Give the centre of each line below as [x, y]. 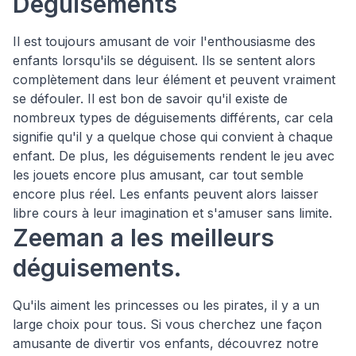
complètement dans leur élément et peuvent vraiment [174, 79]
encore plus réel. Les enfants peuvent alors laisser [166, 194]
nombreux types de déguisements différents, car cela [173, 118]
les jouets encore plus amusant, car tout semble [158, 175]
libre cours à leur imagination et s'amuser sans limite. [172, 213]
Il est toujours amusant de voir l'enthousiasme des [164, 41]
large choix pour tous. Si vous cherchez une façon [167, 324]
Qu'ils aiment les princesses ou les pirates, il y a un [166, 305]
